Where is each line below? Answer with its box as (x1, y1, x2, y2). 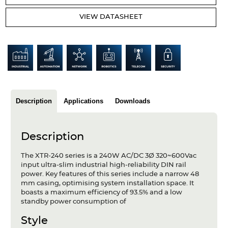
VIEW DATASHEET (79, 14, 142, 21)
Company (5, 71, 41, 78)
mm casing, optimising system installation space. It (20, 180, 194, 187)
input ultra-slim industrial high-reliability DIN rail (20, 161, 186, 168)
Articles (10, 4, 38, 12)
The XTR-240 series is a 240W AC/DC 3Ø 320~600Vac (20, 152, 196, 159)
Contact (5, 140, 35, 148)
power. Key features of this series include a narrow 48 (20, 170, 199, 178)
